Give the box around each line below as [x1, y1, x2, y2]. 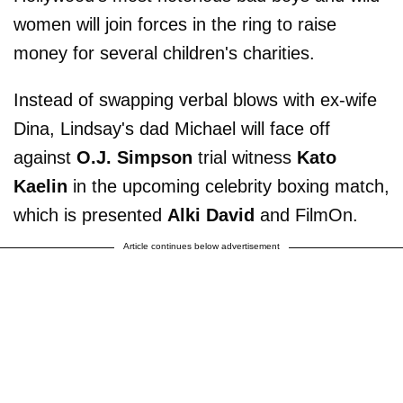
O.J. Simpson [76, 147, 193, 167]
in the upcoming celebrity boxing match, [67, 175, 390, 196]
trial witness [193, 147, 297, 167]
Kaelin [13, 175, 67, 196]
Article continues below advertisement [123, 240, 280, 251]
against [13, 147, 76, 167]
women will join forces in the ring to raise [13, 13, 336, 34]
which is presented [13, 204, 167, 225]
